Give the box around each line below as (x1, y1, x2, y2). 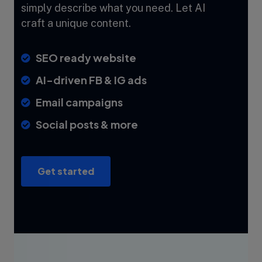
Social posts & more (36, 117, 138, 131)
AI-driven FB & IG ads (36, 73, 147, 87)
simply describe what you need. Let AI (21, 1, 205, 14)
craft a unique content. (21, 16, 131, 29)
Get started (37, 164, 94, 177)
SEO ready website (36, 50, 136, 64)
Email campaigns (36, 95, 123, 109)
